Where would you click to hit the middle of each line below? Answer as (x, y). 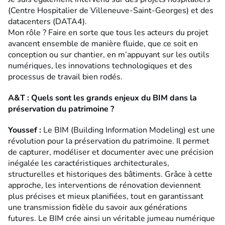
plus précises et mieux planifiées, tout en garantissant (106, 197)
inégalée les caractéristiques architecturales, (89, 163)
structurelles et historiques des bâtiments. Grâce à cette (110, 175)
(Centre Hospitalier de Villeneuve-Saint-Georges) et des (112, 11)
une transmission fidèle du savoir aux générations (98, 208)
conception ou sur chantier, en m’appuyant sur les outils (109, 55)
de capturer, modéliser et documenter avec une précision (111, 152)
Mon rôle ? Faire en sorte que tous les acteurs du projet (108, 33)
